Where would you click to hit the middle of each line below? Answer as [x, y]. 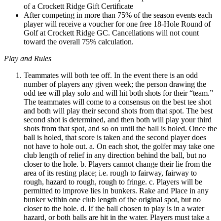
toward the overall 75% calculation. [79, 41]
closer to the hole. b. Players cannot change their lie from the [117, 164]
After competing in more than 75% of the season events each [118, 15]
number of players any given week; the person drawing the [115, 84]
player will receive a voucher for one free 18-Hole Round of [117, 24]
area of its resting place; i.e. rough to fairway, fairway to [110, 173]
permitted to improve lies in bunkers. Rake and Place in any [116, 190]
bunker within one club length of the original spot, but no [112, 199]
